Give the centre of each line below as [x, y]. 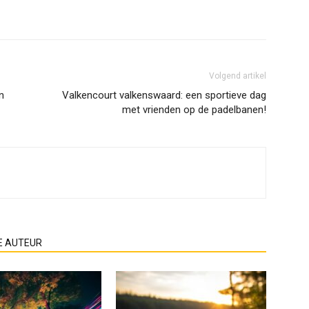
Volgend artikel [238, 76]
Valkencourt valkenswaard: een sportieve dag [164, 95]
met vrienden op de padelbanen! [194, 110]
